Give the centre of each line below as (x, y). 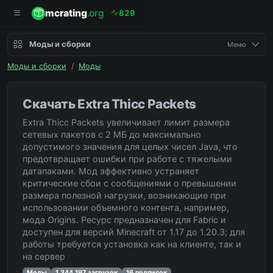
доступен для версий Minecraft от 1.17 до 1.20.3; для (134, 232)
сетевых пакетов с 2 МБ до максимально (112, 134)
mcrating (66, 13)
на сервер (44, 256)
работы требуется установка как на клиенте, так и (132, 244)
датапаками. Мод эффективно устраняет (111, 171)
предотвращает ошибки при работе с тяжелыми (127, 159)
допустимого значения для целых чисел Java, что (130, 147)
